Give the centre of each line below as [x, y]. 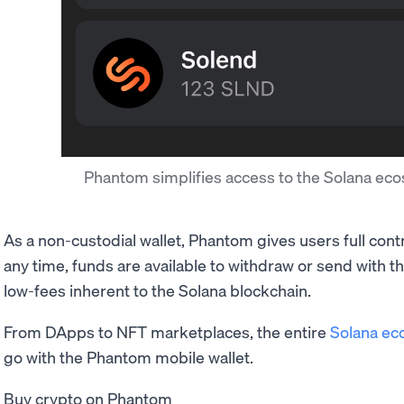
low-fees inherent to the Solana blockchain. [157, 290]
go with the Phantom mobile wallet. [129, 357]
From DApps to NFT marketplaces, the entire [167, 332]
